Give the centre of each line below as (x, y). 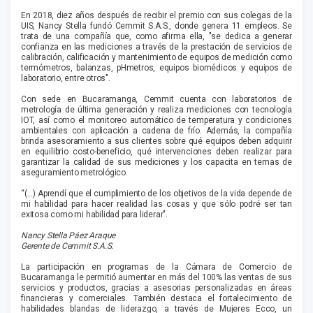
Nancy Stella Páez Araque (68, 236)
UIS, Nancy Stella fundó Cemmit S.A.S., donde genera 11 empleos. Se (156, 26)
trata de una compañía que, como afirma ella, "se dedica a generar (156, 37)
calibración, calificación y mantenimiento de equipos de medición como (156, 58)
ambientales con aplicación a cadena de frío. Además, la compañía (156, 131)
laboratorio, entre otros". (66, 79)
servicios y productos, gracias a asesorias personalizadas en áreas (156, 288)
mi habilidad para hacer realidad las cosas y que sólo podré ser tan (156, 204)
